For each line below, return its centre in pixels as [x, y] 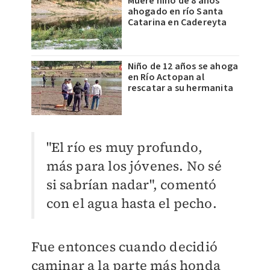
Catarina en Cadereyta [177, 22]
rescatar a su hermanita [181, 88]
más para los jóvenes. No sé [134, 166]
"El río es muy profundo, [124, 147]
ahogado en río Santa [175, 11]
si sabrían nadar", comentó [131, 184]
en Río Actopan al [166, 77]
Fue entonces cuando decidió [124, 246]
